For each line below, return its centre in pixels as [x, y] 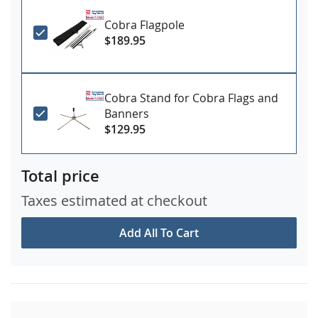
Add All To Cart [159, 232]
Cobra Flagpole [144, 24]
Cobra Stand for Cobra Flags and [191, 98]
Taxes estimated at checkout [114, 200]
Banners [127, 113]
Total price [60, 176]
